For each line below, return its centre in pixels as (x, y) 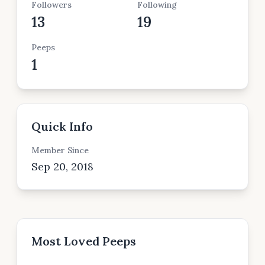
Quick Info (62, 126)
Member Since (60, 150)
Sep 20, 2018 (62, 167)
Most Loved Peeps (84, 241)
